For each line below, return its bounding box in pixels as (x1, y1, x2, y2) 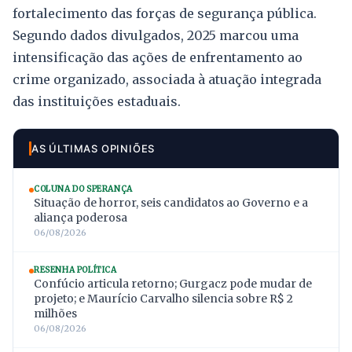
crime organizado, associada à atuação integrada (13, 71, 321, 88)
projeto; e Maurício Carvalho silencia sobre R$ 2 (34, 291, 293, 306)
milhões (34, 306, 77, 321)
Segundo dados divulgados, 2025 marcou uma (13, 27, 299, 44)
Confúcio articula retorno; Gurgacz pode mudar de (34, 277, 312, 291)
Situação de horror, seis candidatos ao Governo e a (34, 196, 308, 211)
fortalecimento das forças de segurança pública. (13, 5, 317, 22)
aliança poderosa (34, 211, 127, 225)
